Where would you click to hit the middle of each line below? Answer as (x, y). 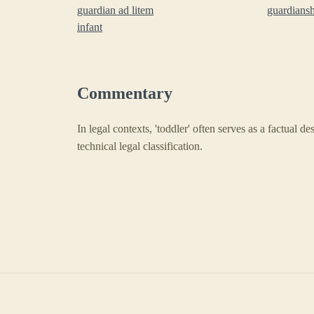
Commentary (125, 93)
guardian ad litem (115, 10)
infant (90, 27)
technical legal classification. (140, 146)
